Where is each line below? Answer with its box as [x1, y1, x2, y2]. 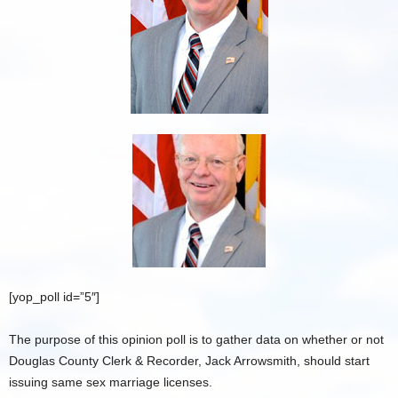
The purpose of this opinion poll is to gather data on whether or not [9, 332, 384, 346]
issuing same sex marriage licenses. [9, 375, 212, 389]
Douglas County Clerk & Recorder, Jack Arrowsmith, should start [9, 354, 370, 368]
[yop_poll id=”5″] [9, 290, 99, 304]
